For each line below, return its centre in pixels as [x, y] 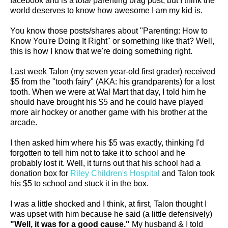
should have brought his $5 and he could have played [107, 102]
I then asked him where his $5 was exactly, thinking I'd [107, 142]
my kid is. [185, 10]
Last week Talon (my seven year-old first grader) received [113, 71]
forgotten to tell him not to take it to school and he [98, 153]
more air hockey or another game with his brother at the [109, 112]
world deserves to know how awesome [81, 10]
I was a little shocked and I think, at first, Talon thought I [108, 204]
